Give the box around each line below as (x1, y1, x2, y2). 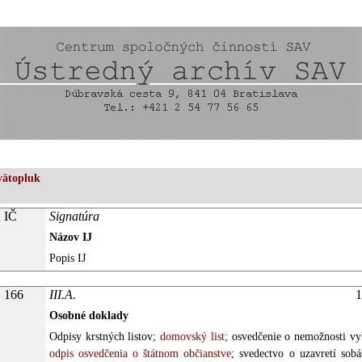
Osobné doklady (49, 309, 128, 322)
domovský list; (156, 330, 228, 343)
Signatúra (49, 209, 99, 223)
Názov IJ (49, 231, 92, 243)
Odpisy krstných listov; (49, 330, 157, 343)
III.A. (49, 288, 76, 301)
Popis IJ (49, 252, 86, 264)
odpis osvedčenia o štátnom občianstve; (49, 347, 235, 360)
